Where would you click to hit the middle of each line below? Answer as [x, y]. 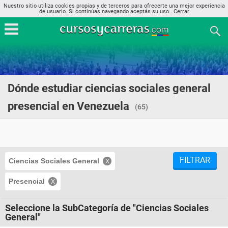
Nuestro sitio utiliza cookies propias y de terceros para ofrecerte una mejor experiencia [114, 6]
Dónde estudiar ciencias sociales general [109, 88]
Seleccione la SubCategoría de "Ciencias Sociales [107, 208]
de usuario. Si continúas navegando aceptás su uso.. [106, 11]
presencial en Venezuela [68, 106]
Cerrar [181, 11]
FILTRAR [195, 160]
